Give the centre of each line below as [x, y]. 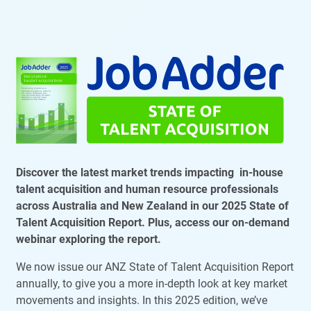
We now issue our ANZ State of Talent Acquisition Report [155, 267]
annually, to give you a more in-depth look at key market [152, 283]
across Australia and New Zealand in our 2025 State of [152, 205]
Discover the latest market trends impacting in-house [150, 172]
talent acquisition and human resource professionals [147, 189]
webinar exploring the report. [89, 239]
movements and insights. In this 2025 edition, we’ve [142, 300]
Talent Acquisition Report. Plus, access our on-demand [153, 222]
